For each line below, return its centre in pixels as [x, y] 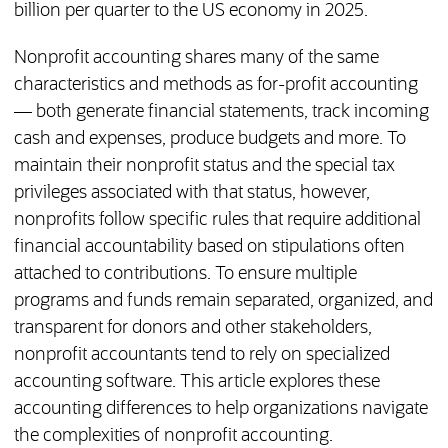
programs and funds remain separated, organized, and [223, 301]
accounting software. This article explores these [196, 382]
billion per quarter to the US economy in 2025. [190, 11]
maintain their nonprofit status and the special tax [204, 166]
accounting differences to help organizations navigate [220, 409]
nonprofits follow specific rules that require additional [217, 220]
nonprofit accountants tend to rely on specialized [201, 355]
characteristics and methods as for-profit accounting [215, 85]
